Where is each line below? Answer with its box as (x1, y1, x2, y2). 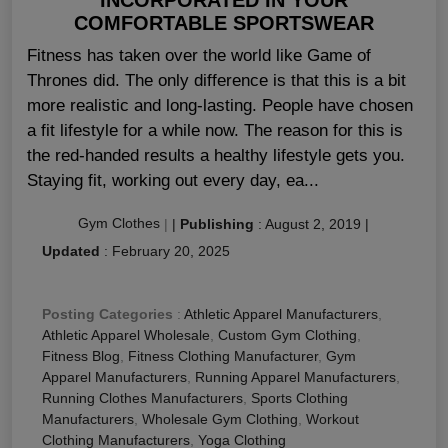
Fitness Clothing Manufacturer (128, 347, 318, 364)
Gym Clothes (78, 215, 160, 232)
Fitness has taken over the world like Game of (27, 45, 371, 65)
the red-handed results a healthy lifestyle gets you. (27, 145, 405, 165)
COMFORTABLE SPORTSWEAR (74, 11, 374, 34)
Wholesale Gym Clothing (142, 410, 298, 427)
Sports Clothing (251, 389, 348, 406)
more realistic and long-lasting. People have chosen (27, 95, 413, 115)
